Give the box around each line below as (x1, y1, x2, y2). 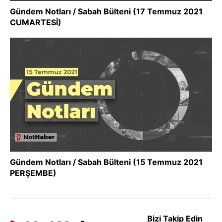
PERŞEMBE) (10, 167, 56, 178)
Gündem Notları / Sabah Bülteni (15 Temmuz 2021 (10, 157, 203, 167)
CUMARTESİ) (10, 17, 61, 27)
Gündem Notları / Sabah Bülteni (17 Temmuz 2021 (10, 6, 203, 16)
